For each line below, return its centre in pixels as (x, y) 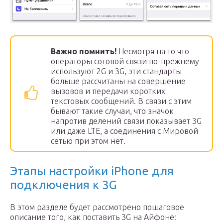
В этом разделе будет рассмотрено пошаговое (97, 207)
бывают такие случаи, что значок (112, 111)
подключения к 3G (63, 185)
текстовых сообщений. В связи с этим (121, 101)
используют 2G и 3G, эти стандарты (116, 71)
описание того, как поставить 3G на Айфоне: (93, 217)
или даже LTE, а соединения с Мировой (124, 131)
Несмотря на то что (154, 51)
